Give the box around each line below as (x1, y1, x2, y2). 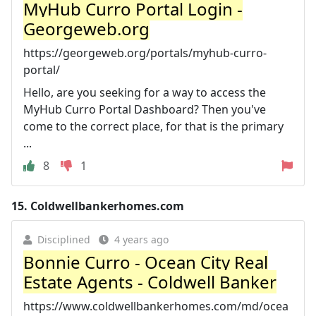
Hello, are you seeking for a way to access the (23, 84, 266, 100)
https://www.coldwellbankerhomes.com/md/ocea (23, 298, 288, 314)
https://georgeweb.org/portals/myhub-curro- (23, 44, 267, 61)
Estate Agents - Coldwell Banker (23, 269, 276, 293)
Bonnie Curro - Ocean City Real (23, 250, 268, 274)
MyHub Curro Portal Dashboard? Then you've (23, 101, 266, 117)
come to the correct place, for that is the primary (23, 118, 284, 134)
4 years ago (114, 232, 169, 246)
